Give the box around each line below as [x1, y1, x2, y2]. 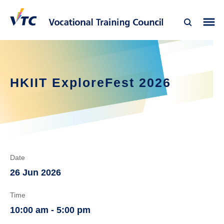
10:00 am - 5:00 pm [10, 205, 90, 215]
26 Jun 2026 [10, 167, 61, 177]
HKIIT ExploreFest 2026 [10, 75, 171, 89]
